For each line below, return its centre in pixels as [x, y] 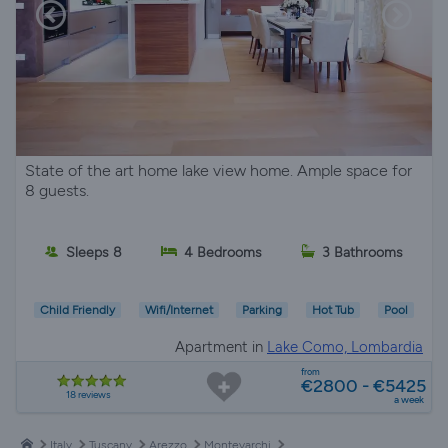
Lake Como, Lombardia [345, 347]
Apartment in [221, 347]
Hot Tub [333, 310]
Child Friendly [77, 310]
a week [409, 399]
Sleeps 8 [93, 252]
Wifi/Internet [178, 310]
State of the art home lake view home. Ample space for [218, 170]
